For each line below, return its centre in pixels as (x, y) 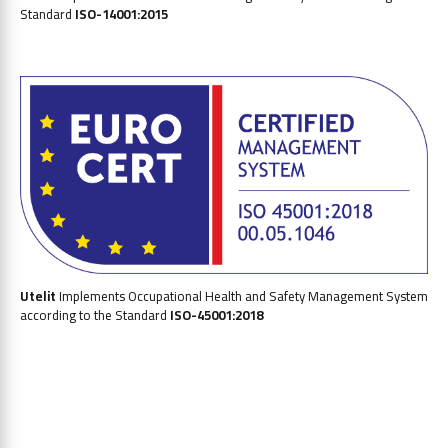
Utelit (38, 295)
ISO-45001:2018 (216, 314)
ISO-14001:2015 (121, 14)
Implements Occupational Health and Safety (182, 295)
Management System (368, 295)
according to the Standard (95, 314)
